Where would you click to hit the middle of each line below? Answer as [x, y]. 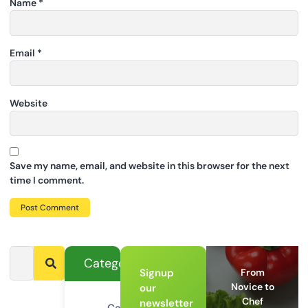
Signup [156, 273]
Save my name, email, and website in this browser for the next [150, 166]
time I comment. [47, 180]
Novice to [252, 287]
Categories [115, 264]
